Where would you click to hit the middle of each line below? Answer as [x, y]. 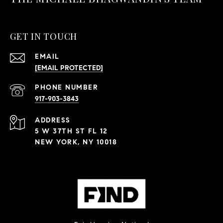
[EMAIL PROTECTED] [69, 68]
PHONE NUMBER [66, 87]
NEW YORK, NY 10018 [76, 142]
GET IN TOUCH [44, 36]
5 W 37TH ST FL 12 [71, 131]
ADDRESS [53, 120]
